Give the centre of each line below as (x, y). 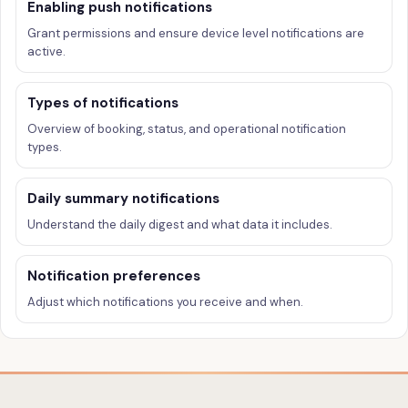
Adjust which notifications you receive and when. (165, 302)
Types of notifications (103, 103)
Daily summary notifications (123, 199)
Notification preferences (114, 276)
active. (46, 51)
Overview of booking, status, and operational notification (187, 129)
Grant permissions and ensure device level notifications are (196, 33)
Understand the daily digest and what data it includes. (180, 224)
